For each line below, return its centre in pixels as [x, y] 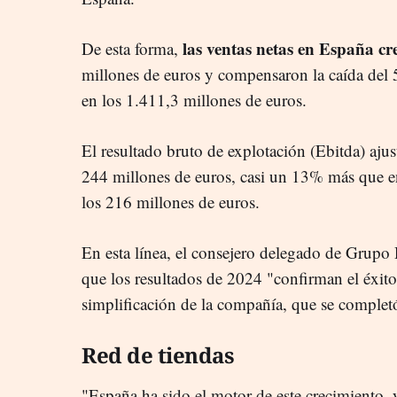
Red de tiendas [160, 354]
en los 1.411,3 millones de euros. [194, 99]
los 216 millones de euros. [171, 201]
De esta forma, [130, 48]
